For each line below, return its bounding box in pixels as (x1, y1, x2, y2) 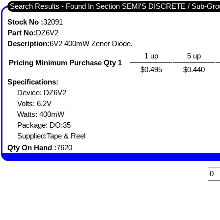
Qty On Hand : (7, 143, 56, 152)
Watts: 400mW (17, 110, 66, 118)
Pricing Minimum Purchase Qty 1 (9, 58, 122, 67)
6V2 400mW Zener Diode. (50, 39, 135, 48)
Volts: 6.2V (17, 99, 54, 108)
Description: (7, 39, 50, 48)
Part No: (7, 28, 36, 37)
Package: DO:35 (17, 121, 73, 129)
